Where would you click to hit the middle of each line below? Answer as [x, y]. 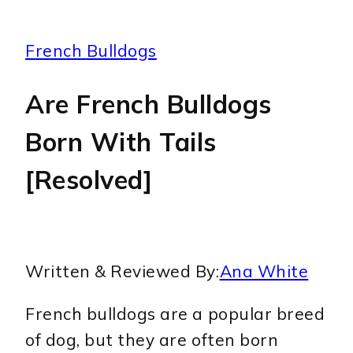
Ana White [264, 271]
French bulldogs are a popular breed [175, 314]
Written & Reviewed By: [123, 271]
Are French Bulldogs [149, 104]
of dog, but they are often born [152, 340]
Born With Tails [121, 141]
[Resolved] [89, 179]
